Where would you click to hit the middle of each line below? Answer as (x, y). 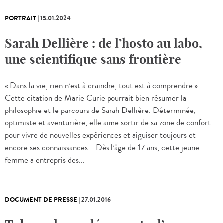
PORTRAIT (21, 19)
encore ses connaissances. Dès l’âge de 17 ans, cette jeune (102, 148)
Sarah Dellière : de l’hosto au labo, (104, 44)
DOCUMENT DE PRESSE (41, 200)
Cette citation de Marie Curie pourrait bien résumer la (96, 98)
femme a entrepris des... (45, 161)
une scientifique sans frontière (93, 59)
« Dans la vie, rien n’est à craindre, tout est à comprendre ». (102, 86)
